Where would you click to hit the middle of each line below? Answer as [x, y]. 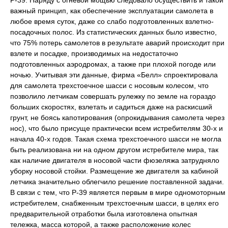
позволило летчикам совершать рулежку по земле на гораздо [113, 96]
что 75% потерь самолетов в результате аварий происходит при [117, 43]
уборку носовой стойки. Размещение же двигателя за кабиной [114, 171]
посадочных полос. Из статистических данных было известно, [113, 32]
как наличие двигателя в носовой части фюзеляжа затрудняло [115, 160]
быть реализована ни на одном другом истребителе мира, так [114, 150]
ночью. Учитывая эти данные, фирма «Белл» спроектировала [114, 75]
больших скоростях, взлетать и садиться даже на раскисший [111, 107]
